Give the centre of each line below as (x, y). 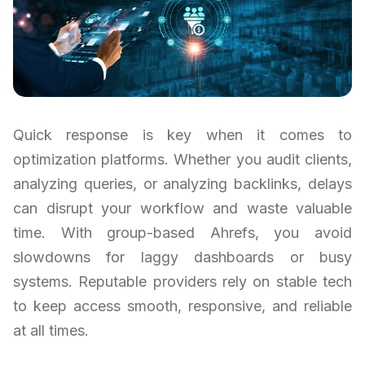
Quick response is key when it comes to (182, 135)
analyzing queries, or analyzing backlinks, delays (182, 184)
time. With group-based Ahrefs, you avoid (182, 233)
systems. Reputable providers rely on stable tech (182, 282)
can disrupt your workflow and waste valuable (182, 209)
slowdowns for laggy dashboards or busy (182, 257)
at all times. (51, 331)
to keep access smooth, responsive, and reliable (182, 306)
